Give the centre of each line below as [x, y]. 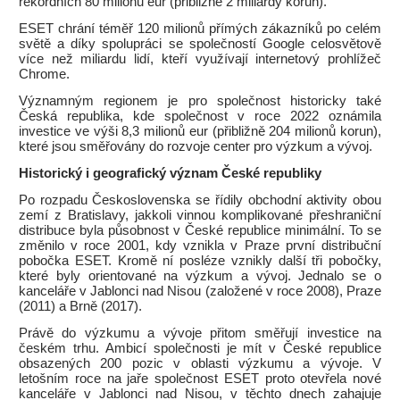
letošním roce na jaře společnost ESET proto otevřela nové [200, 379]
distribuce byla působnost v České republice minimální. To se [200, 230]
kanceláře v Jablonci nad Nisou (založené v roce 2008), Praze [200, 291]
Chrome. [44, 74]
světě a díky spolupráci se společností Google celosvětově [200, 44]
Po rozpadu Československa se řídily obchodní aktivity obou [200, 200]
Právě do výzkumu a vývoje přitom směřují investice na [200, 333]
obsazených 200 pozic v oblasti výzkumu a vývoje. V [200, 363]
